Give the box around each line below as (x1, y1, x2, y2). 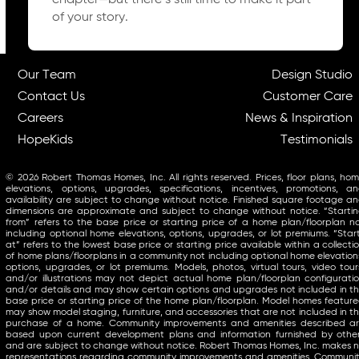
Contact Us (18, 91, 86, 104)
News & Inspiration (245, 112, 353, 126)
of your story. (51, 11, 128, 25)
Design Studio (272, 69, 353, 83)
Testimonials (280, 134, 353, 147)
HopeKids (18, 134, 74, 147)
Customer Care (263, 91, 353, 104)
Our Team (18, 69, 77, 83)
